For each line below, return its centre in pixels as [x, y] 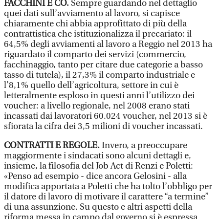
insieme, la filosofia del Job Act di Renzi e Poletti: [99, 166]
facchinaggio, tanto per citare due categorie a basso [103, 65]
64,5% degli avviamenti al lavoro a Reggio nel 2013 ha [108, 44]
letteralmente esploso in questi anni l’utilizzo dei [99, 96]
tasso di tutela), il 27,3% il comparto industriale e [99, 75]
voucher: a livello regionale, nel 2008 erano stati [97, 106]
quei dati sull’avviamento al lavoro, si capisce [92, 13]
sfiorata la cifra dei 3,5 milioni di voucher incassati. [103, 126]
